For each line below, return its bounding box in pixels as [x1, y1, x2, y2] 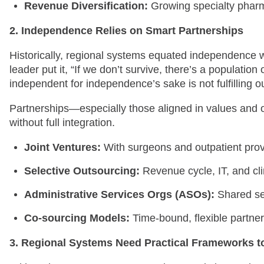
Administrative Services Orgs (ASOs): [24, 188, 214, 200]
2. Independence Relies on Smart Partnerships [9, 24, 243, 37]
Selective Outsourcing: [24, 164, 140, 177]
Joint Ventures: [24, 141, 101, 153]
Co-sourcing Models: [24, 212, 130, 224]
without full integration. [9, 116, 115, 128]
